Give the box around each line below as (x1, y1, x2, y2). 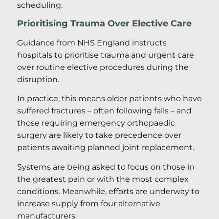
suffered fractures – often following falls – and (17, 106, 192, 116)
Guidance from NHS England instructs (17, 38, 167, 47)
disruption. (17, 74, 59, 84)
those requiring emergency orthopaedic (17, 118, 175, 128)
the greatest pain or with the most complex (17, 174, 189, 184)
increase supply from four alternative (17, 198, 160, 208)
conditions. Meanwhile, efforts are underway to (17, 186, 199, 196)
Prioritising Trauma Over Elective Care (17, 18, 192, 29)
